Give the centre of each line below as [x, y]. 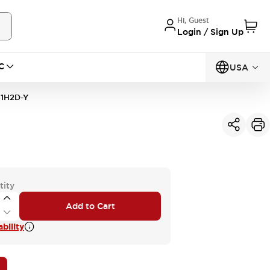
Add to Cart [90, 206]
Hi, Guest [193, 20]
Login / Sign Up [210, 32]
